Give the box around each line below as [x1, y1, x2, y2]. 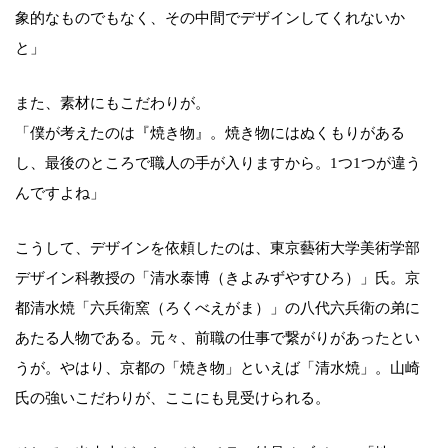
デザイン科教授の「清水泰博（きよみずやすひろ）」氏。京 [15, 270, 420, 287]
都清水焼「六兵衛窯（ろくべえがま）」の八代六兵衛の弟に [15, 300, 420, 317]
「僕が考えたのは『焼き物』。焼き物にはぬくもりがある [15, 125, 405, 142]
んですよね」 [15, 185, 105, 202]
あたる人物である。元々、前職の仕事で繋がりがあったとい [15, 330, 420, 347]
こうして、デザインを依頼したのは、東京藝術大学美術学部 [15, 240, 420, 257]
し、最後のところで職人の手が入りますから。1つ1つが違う [15, 155, 421, 172]
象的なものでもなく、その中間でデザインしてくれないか [15, 10, 405, 27]
